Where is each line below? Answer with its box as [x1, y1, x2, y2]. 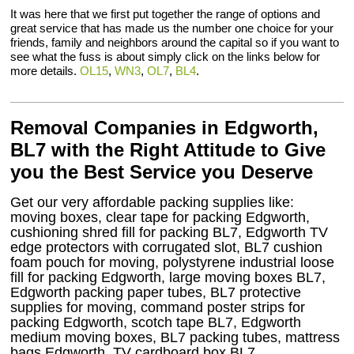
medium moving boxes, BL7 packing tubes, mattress [10, 330, 341, 346]
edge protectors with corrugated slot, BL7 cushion [10, 239, 323, 256]
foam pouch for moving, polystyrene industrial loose [10, 254, 335, 271]
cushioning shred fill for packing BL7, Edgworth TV [10, 224, 329, 241]
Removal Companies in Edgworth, [10, 117, 319, 139]
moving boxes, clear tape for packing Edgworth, [10, 209, 311, 226]
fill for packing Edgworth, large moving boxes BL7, [10, 269, 326, 286]
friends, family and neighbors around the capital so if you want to [10, 36, 340, 50]
